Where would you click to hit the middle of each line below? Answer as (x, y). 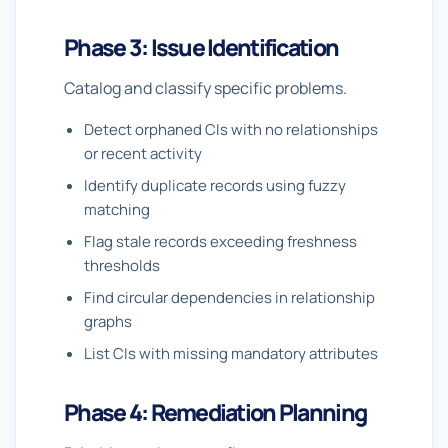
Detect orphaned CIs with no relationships (231, 129)
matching (117, 209)
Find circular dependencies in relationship (229, 297)
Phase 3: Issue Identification (201, 47)
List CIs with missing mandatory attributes (231, 353)
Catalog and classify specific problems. (205, 88)
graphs (108, 321)
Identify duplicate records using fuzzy (215, 185)
